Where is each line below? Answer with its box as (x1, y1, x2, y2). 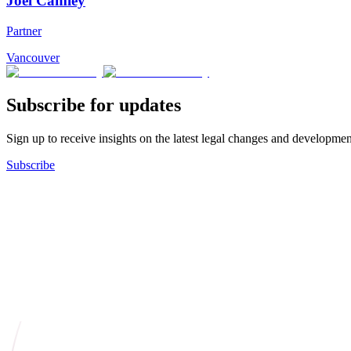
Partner (6, 24, 42, 38)
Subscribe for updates (6, 94, 181, 115)
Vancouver (6, 50, 60, 64)
